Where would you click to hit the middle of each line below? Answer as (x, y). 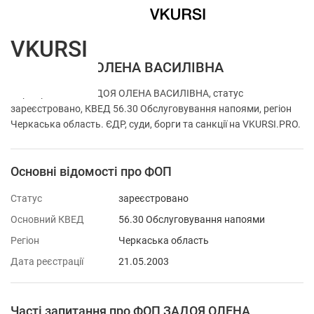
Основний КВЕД (47, 219)
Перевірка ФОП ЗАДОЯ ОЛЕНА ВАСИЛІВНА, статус (127, 93)
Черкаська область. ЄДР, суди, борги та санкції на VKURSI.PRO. (156, 124)
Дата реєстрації (47, 261)
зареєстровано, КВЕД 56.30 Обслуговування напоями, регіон (151, 109)
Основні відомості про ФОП (91, 171)
